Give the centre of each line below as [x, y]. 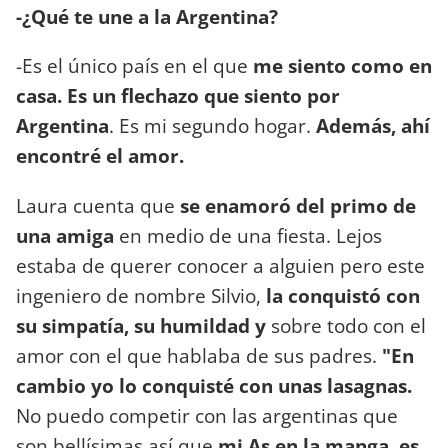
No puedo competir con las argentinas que [207, 415]
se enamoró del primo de [298, 205]
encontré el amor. [100, 156]
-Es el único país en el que [134, 66]
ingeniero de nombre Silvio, [138, 295]
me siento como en [342, 66]
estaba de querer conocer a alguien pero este [220, 265]
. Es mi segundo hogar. [212, 126]
